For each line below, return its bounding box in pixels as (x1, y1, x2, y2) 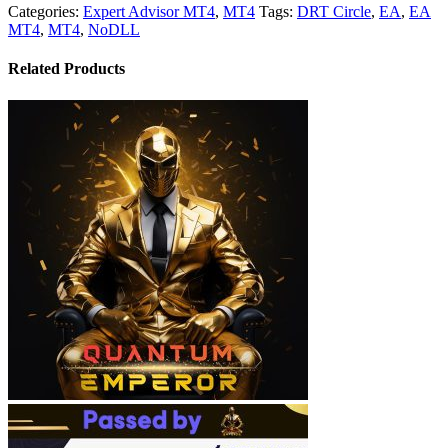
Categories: (8, 3, 83, 21)
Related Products (8, 60, 125, 78)
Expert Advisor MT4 (83, 3, 215, 21)
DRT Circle (297, 3, 371, 21)
